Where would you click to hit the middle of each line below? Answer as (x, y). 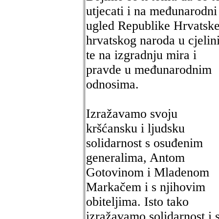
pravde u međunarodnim (149, 70)
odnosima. (112, 84)
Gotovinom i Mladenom (148, 172)
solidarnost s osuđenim (144, 143)
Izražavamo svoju (132, 114)
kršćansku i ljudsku (135, 128)
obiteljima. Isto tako (137, 202)
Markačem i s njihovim (146, 187)
